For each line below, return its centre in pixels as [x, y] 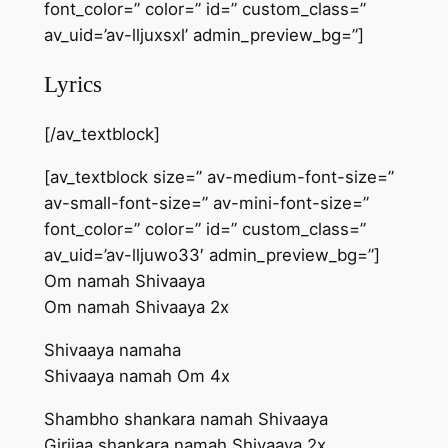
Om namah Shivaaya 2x [136, 307]
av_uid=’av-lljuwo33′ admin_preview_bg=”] [211, 255]
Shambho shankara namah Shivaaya [185, 418]
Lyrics [72, 84]
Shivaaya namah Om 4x [136, 375]
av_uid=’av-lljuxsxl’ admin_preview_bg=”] [203, 34]
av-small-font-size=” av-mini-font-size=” [206, 203]
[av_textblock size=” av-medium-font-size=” [218, 177]
